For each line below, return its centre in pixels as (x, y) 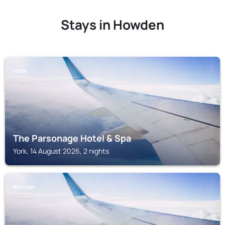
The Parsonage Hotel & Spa (72, 138)
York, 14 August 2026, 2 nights (61, 151)
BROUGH (24, 187)
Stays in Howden (113, 25)
